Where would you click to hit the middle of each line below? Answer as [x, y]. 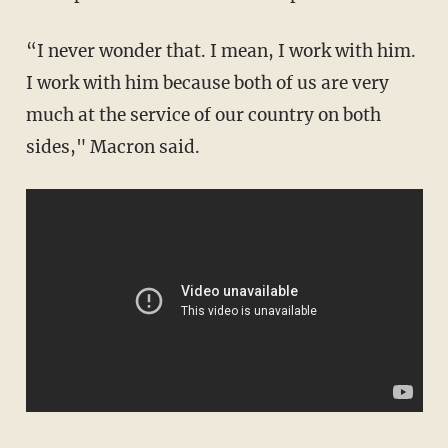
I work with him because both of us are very [207, 82]
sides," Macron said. [112, 146]
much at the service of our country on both [203, 114]
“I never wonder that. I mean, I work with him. [220, 50]
